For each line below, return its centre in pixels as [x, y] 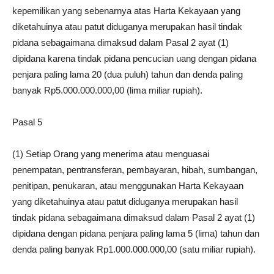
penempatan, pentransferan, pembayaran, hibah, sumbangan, [135, 169]
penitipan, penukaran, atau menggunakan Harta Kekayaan [128, 185]
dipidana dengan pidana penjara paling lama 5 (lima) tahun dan [136, 233]
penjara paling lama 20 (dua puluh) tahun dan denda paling [128, 74]
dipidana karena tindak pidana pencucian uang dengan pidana [134, 58]
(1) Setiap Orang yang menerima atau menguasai [111, 154]
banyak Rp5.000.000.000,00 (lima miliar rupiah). [107, 90]
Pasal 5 [27, 122]
